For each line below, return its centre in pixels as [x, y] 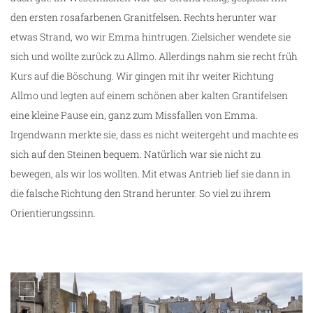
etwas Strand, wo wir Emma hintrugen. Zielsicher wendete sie [151, 36]
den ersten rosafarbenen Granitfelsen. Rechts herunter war [144, 17]
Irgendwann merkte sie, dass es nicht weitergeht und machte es [154, 134]
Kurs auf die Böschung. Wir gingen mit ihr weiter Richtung [142, 75]
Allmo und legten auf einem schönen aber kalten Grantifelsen [149, 95]
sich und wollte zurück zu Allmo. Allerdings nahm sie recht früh [154, 56]
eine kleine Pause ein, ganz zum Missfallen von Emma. [134, 115]
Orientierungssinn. [53, 212]
